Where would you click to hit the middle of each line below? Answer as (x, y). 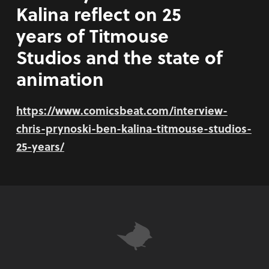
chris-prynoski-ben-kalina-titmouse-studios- (134, 128)
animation (60, 78)
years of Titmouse (92, 35)
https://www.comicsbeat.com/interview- (122, 110)
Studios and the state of (119, 57)
